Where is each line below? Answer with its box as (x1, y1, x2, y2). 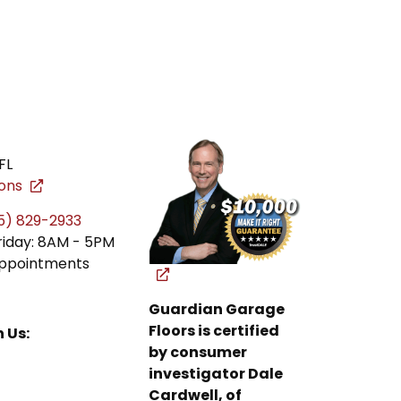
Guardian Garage (149, 299, 286, 320)
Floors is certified (149, 320, 280, 341)
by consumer (149, 342, 248, 363)
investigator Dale (149, 363, 284, 384)
